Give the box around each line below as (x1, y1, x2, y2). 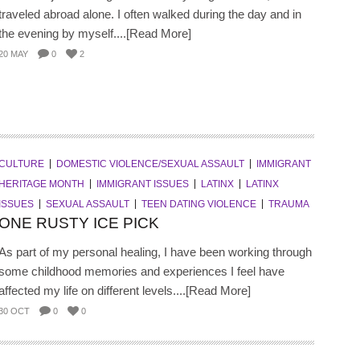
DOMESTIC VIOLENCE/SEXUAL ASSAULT (55, 157, 244, 170)
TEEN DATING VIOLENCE (141, 198, 256, 210)
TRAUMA (268, 198, 309, 210)
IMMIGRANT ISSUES (96, 178, 189, 190)
